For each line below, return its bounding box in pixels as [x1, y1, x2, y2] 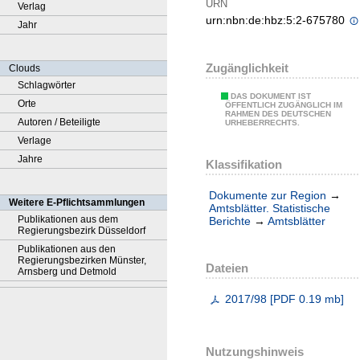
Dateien [206, 261, 248, 276]
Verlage [18, 135, 51, 146]
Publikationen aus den [18, 243, 116, 255]
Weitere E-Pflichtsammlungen [9, 197, 145, 208]
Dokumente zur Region [209, 189, 326, 202]
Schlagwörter [18, 80, 76, 91]
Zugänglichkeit [206, 61, 288, 76]
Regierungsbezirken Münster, [18, 255, 146, 266]
